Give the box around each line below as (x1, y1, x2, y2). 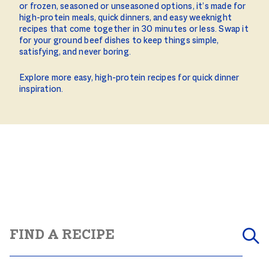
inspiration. (19, 85, 64, 94)
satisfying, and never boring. (19, 47, 131, 57)
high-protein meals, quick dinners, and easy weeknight (19, 13, 232, 23)
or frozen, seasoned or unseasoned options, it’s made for (19, 2, 246, 11)
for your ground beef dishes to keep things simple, (19, 36, 219, 46)
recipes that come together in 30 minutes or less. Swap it (19, 25, 249, 34)
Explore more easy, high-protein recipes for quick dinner (19, 73, 240, 83)
